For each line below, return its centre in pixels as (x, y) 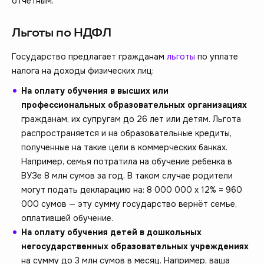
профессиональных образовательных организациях (134, 105)
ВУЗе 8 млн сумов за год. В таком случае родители (127, 176)
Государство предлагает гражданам (89, 57)
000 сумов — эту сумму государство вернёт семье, (129, 204)
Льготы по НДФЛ (62, 33)
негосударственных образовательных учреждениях (135, 247)
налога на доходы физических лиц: (83, 71)
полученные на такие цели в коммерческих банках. (124, 148)
